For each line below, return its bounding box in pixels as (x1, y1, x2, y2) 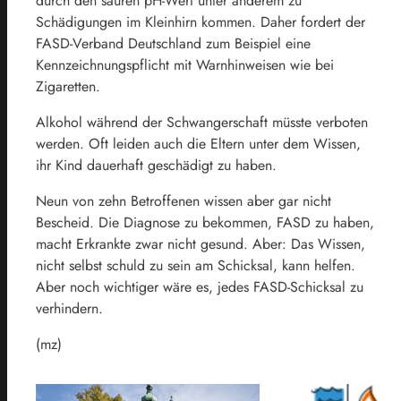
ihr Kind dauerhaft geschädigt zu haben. (36, 154, 277, 175)
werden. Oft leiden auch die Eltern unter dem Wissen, (36, 132, 361, 154)
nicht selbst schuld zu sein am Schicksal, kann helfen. (36, 254, 355, 276)
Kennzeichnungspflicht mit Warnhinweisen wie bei (36, 54, 334, 75)
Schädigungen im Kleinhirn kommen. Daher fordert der (36, 11, 365, 32)
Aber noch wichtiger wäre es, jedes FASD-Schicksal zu (36, 276, 363, 297)
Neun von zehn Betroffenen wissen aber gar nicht (36, 190, 331, 211)
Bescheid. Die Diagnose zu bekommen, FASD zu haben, (36, 211, 374, 233)
